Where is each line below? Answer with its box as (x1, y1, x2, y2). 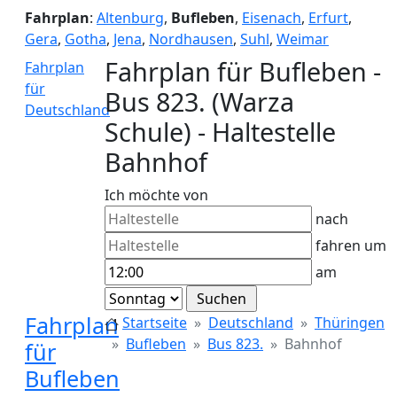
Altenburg (97, 8, 164, 27)
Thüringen (315, 313, 385, 332)
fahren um (312, 236, 386, 255)
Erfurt (308, 8, 348, 27)
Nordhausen (149, 29, 233, 49)
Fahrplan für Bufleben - (105, 54, 381, 89)
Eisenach (242, 8, 301, 27)
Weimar (276, 29, 329, 49)
